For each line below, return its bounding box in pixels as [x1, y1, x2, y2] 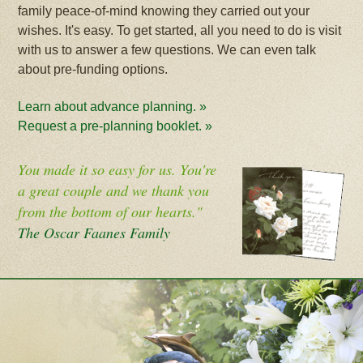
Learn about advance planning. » [18, 100, 207, 113]
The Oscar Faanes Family [18, 223, 171, 242]
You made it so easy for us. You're [18, 160, 217, 179]
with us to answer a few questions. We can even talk [18, 43, 317, 57]
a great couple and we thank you [18, 181, 210, 200]
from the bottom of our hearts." [18, 202, 203, 221]
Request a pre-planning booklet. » [18, 119, 213, 133]
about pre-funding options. [18, 62, 169, 76]
